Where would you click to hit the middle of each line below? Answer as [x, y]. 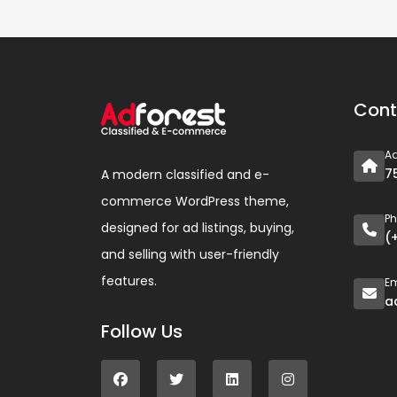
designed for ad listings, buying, [198, 228]
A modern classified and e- [185, 175]
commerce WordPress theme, [195, 201]
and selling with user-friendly [190, 254]
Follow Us [142, 331]
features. [129, 281]
